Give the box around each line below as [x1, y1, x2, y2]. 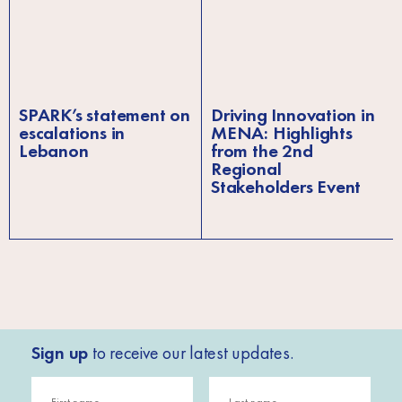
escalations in [19, 121, 126, 145]
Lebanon [19, 139, 89, 163]
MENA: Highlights [211, 121, 353, 145]
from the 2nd [211, 139, 313, 163]
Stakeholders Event [211, 175, 362, 199]
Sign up [31, 341, 89, 365]
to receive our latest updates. [88, 341, 293, 365]
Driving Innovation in [211, 103, 375, 127]
